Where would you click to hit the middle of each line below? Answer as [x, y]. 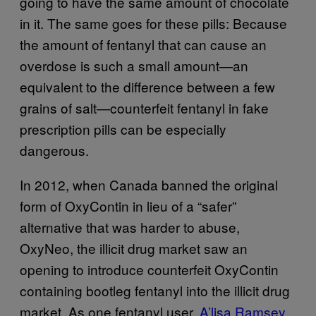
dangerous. [54, 150]
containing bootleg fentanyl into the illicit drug [155, 290]
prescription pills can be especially [123, 129]
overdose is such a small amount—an [134, 65]
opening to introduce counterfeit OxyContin [149, 269]
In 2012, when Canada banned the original [149, 184]
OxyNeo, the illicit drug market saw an [134, 248]
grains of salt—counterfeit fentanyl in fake [144, 108]
